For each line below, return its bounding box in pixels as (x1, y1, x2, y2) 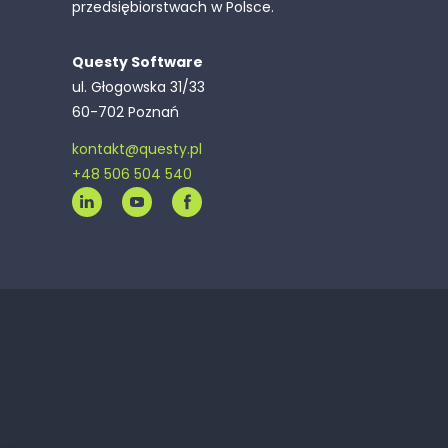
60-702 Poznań (72, 102, 179, 122)
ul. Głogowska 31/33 (72, 77, 205, 97)
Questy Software (72, 52, 203, 72)
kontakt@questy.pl (72, 139, 202, 159)
